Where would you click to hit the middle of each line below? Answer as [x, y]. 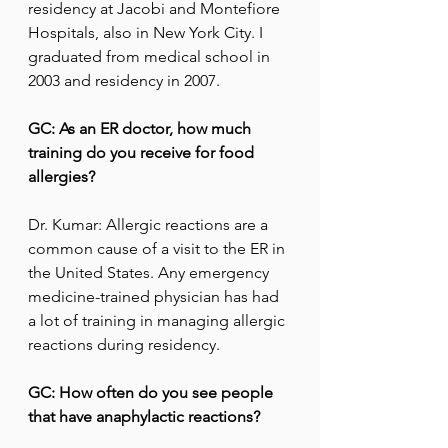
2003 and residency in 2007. [124, 81]
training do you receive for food [143, 153]
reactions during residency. [124, 345]
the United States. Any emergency [150, 273]
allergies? [61, 177]
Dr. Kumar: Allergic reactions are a [150, 225]
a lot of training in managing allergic [158, 321]
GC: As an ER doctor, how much [141, 129]
